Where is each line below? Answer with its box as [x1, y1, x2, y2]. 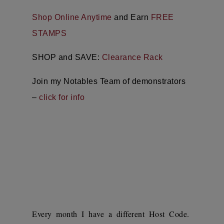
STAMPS [32, 29, 66, 38]
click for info [39, 93, 84, 102]
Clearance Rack [101, 53, 163, 62]
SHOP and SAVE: [32, 53, 102, 62]
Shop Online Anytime [32, 13, 112, 22]
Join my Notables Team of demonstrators [32, 77, 185, 86]
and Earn [111, 13, 151, 22]
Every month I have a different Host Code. [32, 208, 192, 219]
